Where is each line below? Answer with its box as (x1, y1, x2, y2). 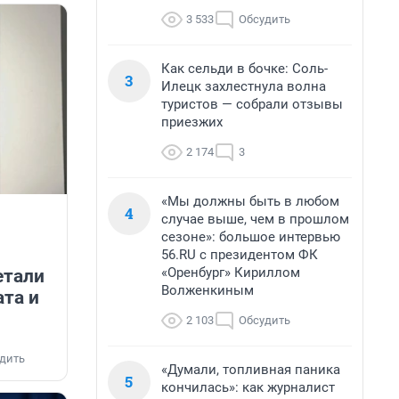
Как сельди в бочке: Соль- (161, 61, 328, 77)
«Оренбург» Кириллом (161, 265, 300, 281)
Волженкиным (161, 282, 254, 298)
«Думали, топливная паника (161, 362, 340, 378)
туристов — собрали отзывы (161, 96, 343, 112)
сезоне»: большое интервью (161, 229, 340, 245)
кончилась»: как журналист (161, 379, 335, 395)
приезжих (161, 114, 223, 130)
